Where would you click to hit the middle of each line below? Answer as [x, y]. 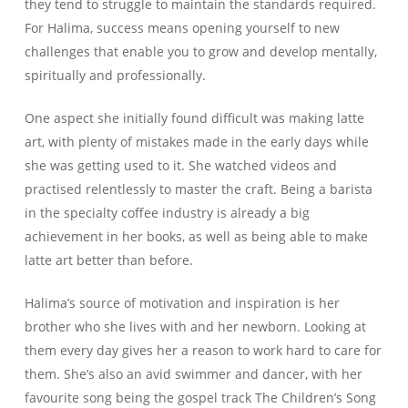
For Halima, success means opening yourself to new [182, 28]
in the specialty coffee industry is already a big [167, 213]
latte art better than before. [110, 260]
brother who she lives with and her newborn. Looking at [195, 327]
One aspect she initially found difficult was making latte [194, 118]
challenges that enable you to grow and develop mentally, [200, 52]
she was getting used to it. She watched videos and [180, 166]
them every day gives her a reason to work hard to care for [203, 351]
